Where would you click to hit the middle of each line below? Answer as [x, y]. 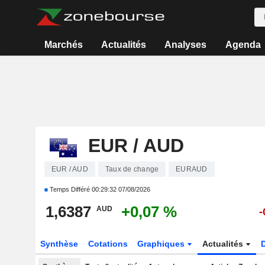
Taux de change [132, 169]
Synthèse [59, 244]
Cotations [108, 244]
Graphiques [162, 244]
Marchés [63, 45]
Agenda [243, 45]
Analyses [186, 45]
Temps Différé [70, 189]
